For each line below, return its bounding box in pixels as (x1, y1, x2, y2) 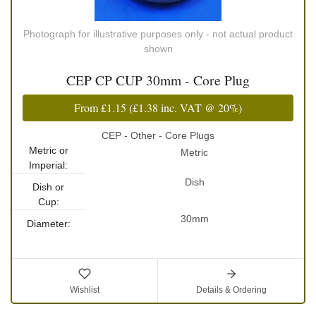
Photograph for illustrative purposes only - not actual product (23, 28, 293, 40)
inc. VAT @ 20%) (158, 100, 242, 116)
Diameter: (26, 218, 71, 230)
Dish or (32, 181, 65, 193)
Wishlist (70, 285, 99, 296)
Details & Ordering (195, 285, 267, 296)
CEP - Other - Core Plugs (102, 130, 214, 142)
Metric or (28, 145, 68, 157)
